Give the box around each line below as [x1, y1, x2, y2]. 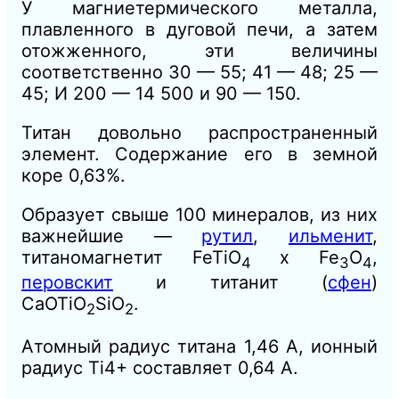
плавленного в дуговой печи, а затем [21, 18, 378, 40]
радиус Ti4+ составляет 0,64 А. [21, 356, 298, 379]
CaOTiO [21, 292, 86, 314]
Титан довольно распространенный [21, 121, 378, 143]
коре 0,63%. [21, 164, 126, 186]
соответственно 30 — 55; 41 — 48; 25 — [21, 61, 378, 83]
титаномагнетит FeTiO [21, 246, 241, 268]
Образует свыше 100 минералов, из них [21, 203, 378, 225]
